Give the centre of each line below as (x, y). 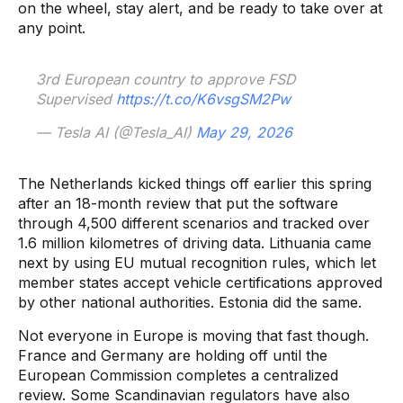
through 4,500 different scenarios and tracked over (194, 223)
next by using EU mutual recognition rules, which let (197, 262)
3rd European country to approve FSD (166, 79)
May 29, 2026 (244, 132)
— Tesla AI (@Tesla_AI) (116, 132)
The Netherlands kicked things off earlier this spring (195, 183)
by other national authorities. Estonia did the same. (190, 302)
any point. (52, 27)
